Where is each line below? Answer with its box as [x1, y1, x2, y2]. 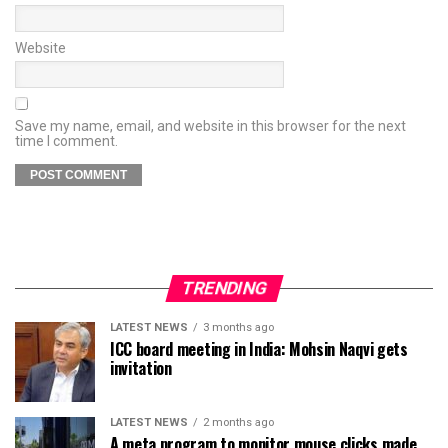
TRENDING [178, 278, 270, 299]
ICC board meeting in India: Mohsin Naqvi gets [110, 337, 408, 362]
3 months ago [203, 321, 274, 335]
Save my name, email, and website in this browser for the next [15, 118, 406, 135]
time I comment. [15, 133, 118, 150]
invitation [110, 356, 172, 381]
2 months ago [203, 416, 274, 430]
